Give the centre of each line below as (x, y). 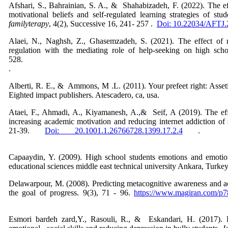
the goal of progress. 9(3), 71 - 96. (72, 192)
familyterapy (29, 23)
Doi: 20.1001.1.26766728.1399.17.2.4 (114, 130)
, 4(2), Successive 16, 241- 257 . (103, 23)
